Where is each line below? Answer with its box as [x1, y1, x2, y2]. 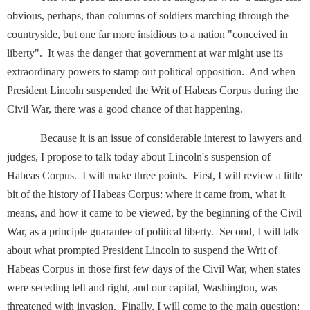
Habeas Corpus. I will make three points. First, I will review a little [7, 170, 302, 181]
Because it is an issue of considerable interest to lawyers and [7, 132, 302, 144]
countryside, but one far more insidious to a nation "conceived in [7, 28, 288, 40]
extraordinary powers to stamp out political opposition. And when [7, 66, 295, 77]
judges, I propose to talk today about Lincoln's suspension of [7, 151, 271, 163]
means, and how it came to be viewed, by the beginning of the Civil [7, 207, 302, 219]
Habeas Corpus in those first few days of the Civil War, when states [7, 263, 300, 275]
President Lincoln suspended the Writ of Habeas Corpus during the [7, 84, 298, 96]
